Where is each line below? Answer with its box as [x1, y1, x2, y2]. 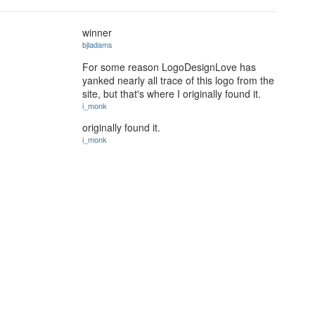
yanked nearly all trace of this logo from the [82, 72, 274, 87]
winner [82, 25, 112, 39]
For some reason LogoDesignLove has [82, 59, 256, 74]
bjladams [82, 39, 112, 50]
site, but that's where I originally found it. [82, 86, 261, 101]
